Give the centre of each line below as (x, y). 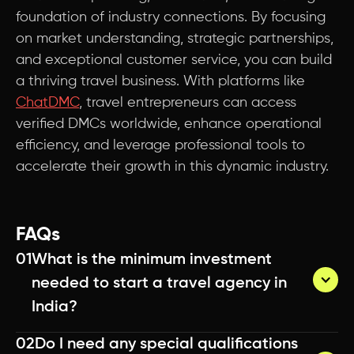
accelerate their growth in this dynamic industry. (172, 167)
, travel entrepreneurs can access (188, 103)
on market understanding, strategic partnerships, (175, 39)
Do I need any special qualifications (166, 345)
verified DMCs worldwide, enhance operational (169, 124)
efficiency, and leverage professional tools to (160, 145)
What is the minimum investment (152, 260)
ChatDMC (47, 103)
